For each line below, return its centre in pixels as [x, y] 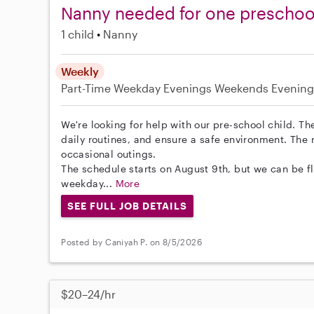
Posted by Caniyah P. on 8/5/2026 [132, 242]
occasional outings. [109, 153]
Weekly [80, 71]
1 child [78, 34]
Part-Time [88, 88]
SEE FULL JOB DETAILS [127, 205]
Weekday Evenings [163, 88]
